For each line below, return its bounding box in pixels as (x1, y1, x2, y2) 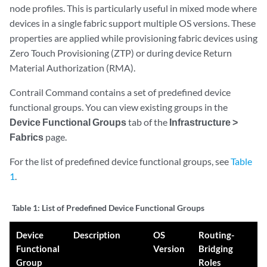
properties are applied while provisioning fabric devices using (10, 32, 257, 44)
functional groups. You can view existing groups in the (10, 101, 228, 113)
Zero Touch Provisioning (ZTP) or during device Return (10, 47, 232, 58)
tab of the (126, 116, 169, 128)
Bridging (198, 243, 234, 254)
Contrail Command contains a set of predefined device (10, 86, 231, 98)
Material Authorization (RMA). (10, 62, 135, 73)
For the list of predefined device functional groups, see (10, 156, 231, 167)
